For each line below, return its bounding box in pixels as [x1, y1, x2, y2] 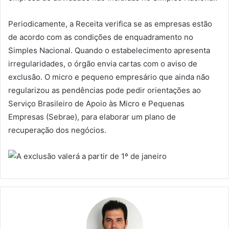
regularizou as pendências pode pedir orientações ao [8, 85, 201, 95]
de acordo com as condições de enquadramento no [8, 32, 193, 42]
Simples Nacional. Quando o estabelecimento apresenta [8, 45, 210, 55]
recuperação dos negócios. [8, 125, 106, 135]
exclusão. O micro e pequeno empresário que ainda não [8, 72, 210, 82]
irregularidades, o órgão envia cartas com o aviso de [8, 58, 197, 68]
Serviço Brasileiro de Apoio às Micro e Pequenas [8, 98, 185, 108]
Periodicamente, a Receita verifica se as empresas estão [8, 18, 212, 29]
